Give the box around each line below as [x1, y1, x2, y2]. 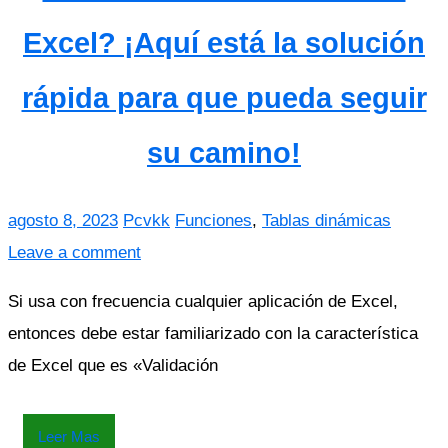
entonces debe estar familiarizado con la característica [8, 323, 418, 343]
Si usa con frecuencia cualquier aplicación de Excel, [8, 291, 398, 311]
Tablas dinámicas [262, 210, 391, 230]
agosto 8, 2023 [8, 210, 118, 230]
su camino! [147, 136, 301, 169]
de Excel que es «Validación [8, 355, 218, 375]
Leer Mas [38, 427, 100, 445]
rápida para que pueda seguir [21, 81, 427, 114]
